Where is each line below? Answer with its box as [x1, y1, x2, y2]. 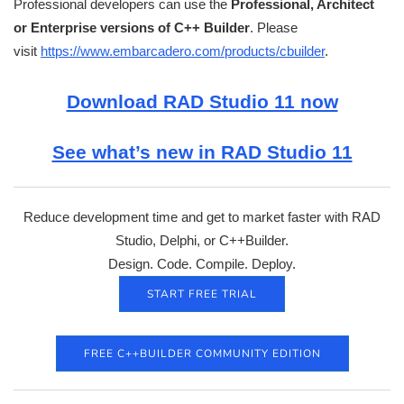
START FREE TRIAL [147, 286, 257, 301]
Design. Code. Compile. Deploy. [108, 255, 296, 271]
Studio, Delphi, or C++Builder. [115, 232, 289, 248]
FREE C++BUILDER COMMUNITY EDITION [83, 345, 321, 361]
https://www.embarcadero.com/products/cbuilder [41, 42, 325, 59]
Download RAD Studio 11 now [66, 90, 338, 112]
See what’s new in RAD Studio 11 [51, 141, 353, 162]
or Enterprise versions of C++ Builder [14, 19, 250, 35]
